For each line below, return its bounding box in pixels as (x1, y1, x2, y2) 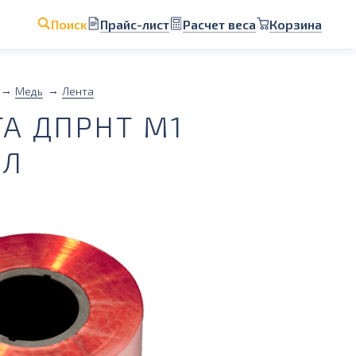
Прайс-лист (100, 16, 169, 32)
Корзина (269, 16, 322, 32)
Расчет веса (183, 16, 256, 32)
